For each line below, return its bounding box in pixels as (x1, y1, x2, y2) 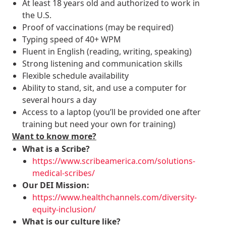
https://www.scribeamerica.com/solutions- (32, 155, 195, 167)
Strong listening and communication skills (22, 58, 183, 70)
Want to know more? (12, 131, 96, 142)
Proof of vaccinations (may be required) (22, 22, 174, 33)
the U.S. (22, 10, 53, 21)
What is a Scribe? (22, 143, 92, 155)
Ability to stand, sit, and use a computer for (22, 82, 187, 94)
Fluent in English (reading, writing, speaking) (22, 46, 192, 58)
